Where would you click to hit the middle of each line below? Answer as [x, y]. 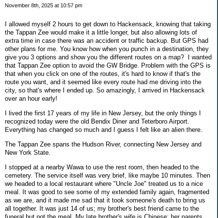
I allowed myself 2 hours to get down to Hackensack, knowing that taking [108, 24]
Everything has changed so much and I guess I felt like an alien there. [104, 130]
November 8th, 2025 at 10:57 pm [44, 5]
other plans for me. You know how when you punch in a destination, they [107, 49]
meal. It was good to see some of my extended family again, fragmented [107, 192]
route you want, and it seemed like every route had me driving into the [103, 82]
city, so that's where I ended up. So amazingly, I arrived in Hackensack [105, 91]
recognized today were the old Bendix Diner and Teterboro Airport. [97, 122]
